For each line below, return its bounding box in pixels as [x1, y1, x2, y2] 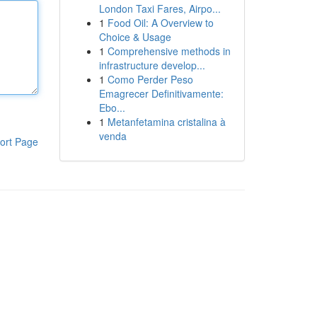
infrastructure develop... [98, 58, 205, 72]
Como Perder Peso [107, 72, 193, 86]
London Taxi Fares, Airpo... [98, 1, 221, 16]
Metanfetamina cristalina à [107, 115, 226, 129]
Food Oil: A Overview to [107, 16, 214, 30]
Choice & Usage [98, 30, 171, 44]
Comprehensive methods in [107, 44, 231, 58]
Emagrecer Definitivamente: [98, 86, 224, 100]
